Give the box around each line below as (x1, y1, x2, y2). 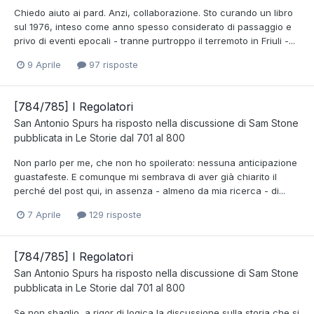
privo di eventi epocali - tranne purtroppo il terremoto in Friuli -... (14, 34, 295, 46)
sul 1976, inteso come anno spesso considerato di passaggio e (14, 20, 292, 32)
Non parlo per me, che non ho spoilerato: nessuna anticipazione (14, 157, 297, 169)
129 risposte (86, 209, 142, 221)
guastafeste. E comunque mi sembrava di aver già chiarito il (14, 171, 277, 183)
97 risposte (86, 59, 138, 71)
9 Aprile (27, 59, 61, 71)
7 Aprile (27, 209, 61, 221)
